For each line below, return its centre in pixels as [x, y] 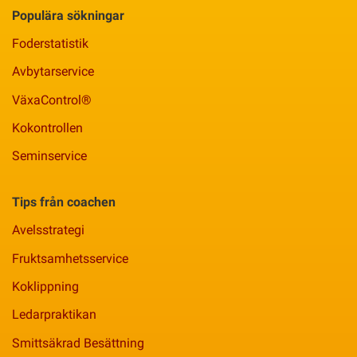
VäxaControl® [52, 100]
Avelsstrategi [48, 230]
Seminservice [49, 156]
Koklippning [45, 286]
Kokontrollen [47, 127]
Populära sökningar [68, 15]
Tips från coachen [64, 202]
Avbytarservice [53, 72]
